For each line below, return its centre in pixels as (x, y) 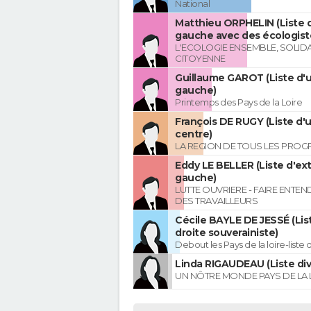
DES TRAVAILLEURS (216, 201)
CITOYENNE (200, 59)
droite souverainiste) (227, 233)
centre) (194, 134)
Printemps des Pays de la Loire (238, 102)
